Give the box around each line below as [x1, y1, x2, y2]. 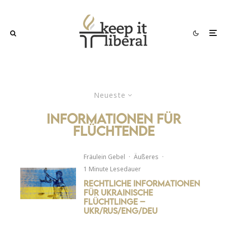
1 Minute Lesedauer [84, 164, 141, 173]
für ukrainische [84, 187, 154, 198]
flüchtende [72, 122, 155, 139]
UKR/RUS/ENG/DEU [84, 205, 158, 216]
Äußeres [134, 152, 159, 161]
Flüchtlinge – [84, 196, 145, 207]
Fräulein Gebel [84, 152, 126, 161]
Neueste [94, 90, 126, 100]
